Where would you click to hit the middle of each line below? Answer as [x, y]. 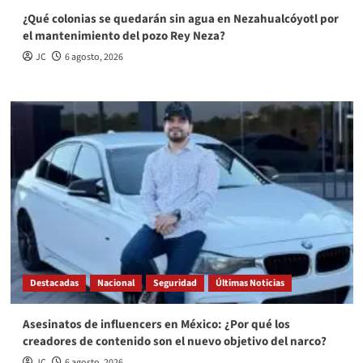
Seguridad [175, 284]
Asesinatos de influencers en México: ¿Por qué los [156, 325]
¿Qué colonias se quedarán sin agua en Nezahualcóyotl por [180, 19]
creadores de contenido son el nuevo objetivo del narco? [174, 342]
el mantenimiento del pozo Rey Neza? [124, 36]
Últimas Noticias [250, 284]
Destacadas [54, 284]
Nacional [115, 284]
